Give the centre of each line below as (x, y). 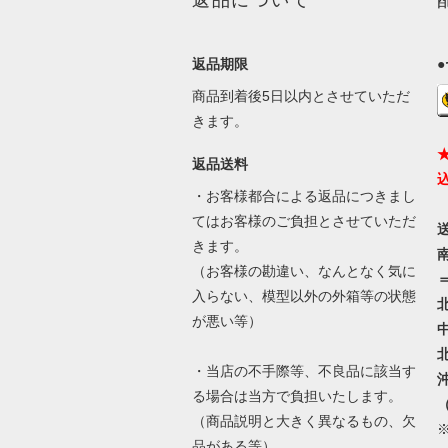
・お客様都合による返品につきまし (303, 195)
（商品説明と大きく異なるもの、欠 (303, 420)
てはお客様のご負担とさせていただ (303, 220)
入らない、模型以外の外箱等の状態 (303, 295)
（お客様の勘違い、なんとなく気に (303, 270)
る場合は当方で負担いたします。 (296, 395)
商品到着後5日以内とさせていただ (300, 95)
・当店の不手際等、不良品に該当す (303, 370)
